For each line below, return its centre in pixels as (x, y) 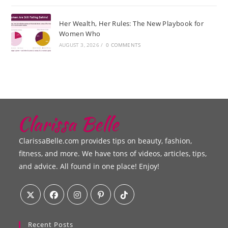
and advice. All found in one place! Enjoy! (89, 166)
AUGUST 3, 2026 (79, 45)
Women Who (80, 34)
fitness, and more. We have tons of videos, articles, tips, (113, 153)
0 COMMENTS (123, 45)
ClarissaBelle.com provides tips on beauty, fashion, (106, 141)
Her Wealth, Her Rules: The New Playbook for (131, 24)
